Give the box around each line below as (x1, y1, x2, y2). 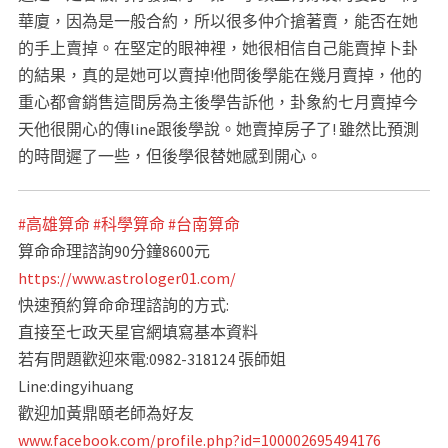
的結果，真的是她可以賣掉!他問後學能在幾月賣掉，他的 (17, 65, 422, 85)
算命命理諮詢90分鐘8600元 (17, 241, 210, 261)
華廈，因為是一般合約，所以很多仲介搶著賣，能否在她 (17, 11, 418, 31)
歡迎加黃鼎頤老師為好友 (17, 403, 194, 423)
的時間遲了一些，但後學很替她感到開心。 (17, 146, 322, 166)
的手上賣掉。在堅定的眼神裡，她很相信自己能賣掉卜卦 (17, 38, 418, 58)
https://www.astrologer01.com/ (17, 268, 236, 288)
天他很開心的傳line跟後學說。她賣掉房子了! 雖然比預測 (17, 119, 419, 139)
